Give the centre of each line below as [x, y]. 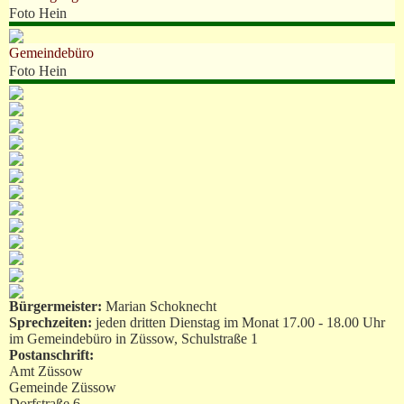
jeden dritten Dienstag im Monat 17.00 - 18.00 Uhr [240, 322]
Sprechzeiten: [52, 322]
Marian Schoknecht [161, 306]
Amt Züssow [46, 371]
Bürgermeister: [57, 306]
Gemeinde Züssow [63, 387]
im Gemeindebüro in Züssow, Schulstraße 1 [133, 338]
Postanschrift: [51, 354]
